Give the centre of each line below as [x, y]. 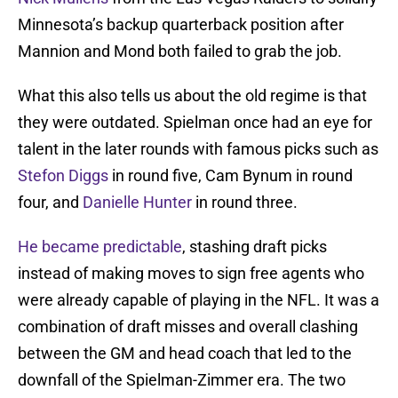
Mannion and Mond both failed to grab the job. [180, 52]
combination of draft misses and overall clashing [188, 327]
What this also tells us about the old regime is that [192, 96]
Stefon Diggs [63, 176]
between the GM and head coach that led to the [185, 354]
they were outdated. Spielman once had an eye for [195, 123]
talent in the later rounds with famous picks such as [198, 149]
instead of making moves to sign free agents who [191, 274]
